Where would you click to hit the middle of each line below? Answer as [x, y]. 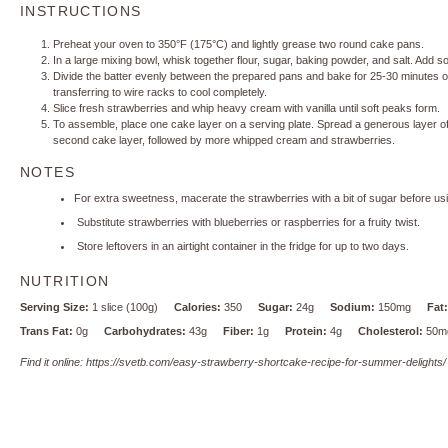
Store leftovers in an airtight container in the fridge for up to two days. [241, 245]
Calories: [197, 307]
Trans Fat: [46, 331]
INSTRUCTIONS [81, 11]
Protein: [306, 331]
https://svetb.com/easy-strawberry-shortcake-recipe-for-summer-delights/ [266, 362]
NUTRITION [65, 281]
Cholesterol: [390, 331]
